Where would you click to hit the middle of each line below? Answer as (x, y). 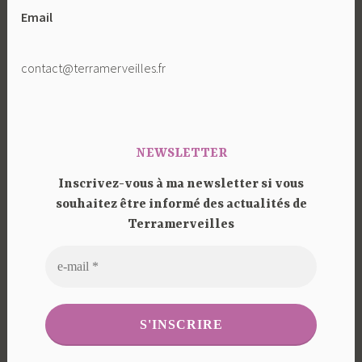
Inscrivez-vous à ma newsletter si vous (181, 184)
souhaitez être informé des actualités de (181, 204)
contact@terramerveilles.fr (94, 68)
